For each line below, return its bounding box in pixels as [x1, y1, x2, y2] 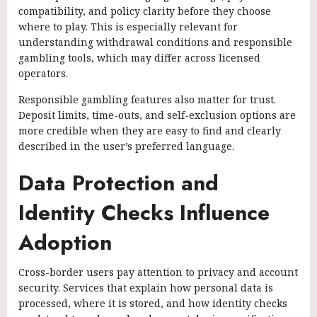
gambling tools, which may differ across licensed [18, 50, 260, 64]
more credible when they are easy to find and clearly [18, 123, 281, 137]
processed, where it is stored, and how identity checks [18, 296, 287, 310]
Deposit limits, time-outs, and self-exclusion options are [18, 108, 296, 122]
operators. [18, 66, 68, 80]
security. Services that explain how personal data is [18, 280, 273, 294]
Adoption [18, 226, 112, 258]
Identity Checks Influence [18, 197, 270, 228]
